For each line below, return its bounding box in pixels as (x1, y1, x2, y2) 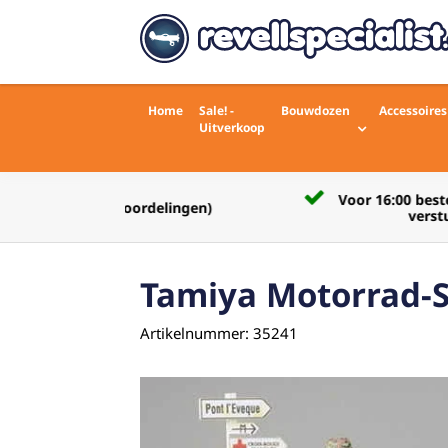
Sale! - (199, 102, 234, 119)
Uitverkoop (199, 119, 265, 136)
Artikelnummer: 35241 (140, 323, 298, 343)
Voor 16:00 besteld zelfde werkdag (203, 190, 442, 209)
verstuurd (273, 206, 342, 225)
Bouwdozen (281, 102, 350, 119)
